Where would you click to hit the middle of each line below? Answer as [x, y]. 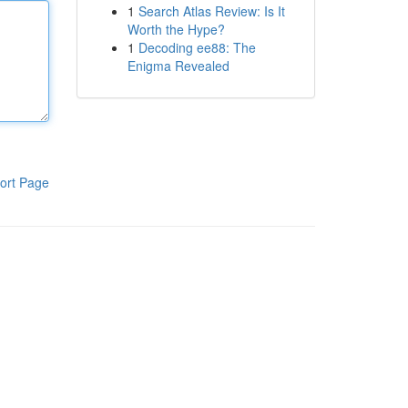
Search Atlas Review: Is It [211, 11]
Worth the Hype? [176, 29]
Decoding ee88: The [197, 47]
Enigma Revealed [178, 66]
